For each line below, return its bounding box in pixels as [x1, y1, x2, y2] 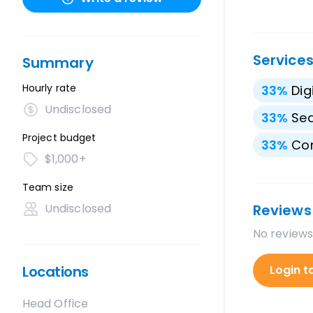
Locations [22, 262, 89, 282]
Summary [22, 53, 94, 73]
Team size [22, 180, 73, 194]
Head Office [22, 296, 88, 312]
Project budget [22, 131, 96, 145]
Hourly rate [22, 81, 76, 95]
